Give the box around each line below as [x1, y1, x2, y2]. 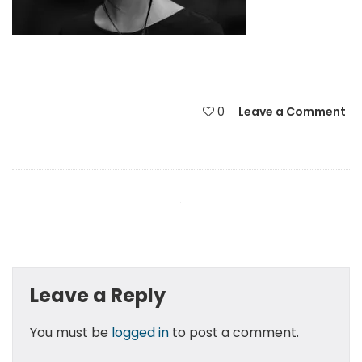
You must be [29, 323, 112, 343]
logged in [111, 323, 169, 343]
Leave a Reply [29, 282, 166, 309]
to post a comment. [168, 323, 299, 343]
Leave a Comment [238, 103, 346, 120]
